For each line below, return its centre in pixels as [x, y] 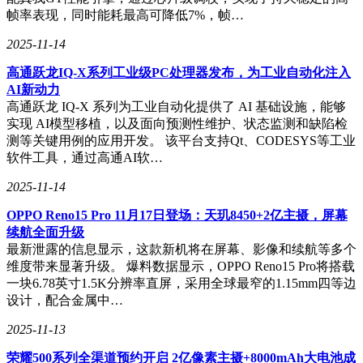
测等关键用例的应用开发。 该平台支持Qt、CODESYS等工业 [181, 140]
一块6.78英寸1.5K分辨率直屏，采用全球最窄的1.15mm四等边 [181, 283]
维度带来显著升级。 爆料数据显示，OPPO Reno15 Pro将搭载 [181, 266]
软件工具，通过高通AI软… [85, 157]
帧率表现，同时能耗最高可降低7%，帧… [125, 15]
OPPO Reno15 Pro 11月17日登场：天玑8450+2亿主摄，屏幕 [177, 215]
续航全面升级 [45, 232]
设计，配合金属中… [65, 300]
